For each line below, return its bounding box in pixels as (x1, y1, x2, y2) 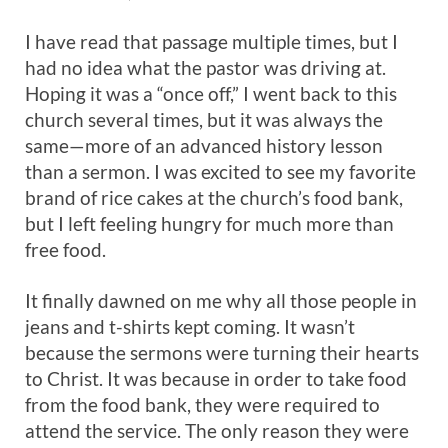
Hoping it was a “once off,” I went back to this (25, 82, 397, 105)
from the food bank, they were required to (25, 393, 380, 416)
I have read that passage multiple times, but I (25, 30, 398, 53)
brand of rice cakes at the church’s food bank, (25, 186, 403, 209)
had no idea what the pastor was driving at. (25, 56, 386, 79)
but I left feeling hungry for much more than (25, 212, 394, 235)
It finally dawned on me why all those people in (25, 289, 417, 312)
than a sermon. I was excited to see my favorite (25, 160, 416, 183)
